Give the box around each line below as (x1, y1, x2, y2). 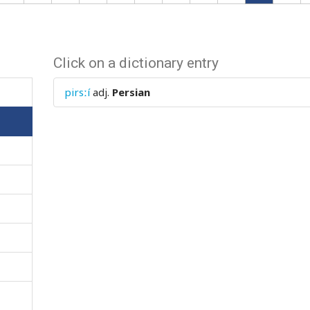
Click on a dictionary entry (53, 55, 219, 71)
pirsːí (64, 85, 91, 99)
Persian (112, 85, 151, 99)
